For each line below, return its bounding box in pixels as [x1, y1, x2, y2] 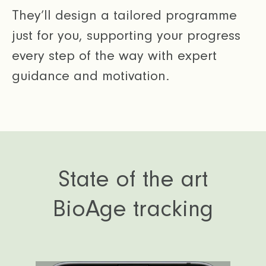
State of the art [58, 166, 208, 193]
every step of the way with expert [12, 47, 217, 64]
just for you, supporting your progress [12, 27, 240, 44]
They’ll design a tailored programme [12, 7, 237, 24]
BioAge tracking [53, 195, 213, 223]
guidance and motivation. [12, 68, 169, 84]
